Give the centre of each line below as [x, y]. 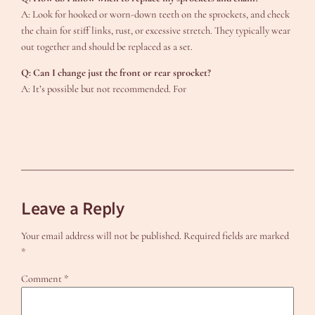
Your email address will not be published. [102, 236]
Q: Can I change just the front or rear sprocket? [116, 73]
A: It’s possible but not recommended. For [104, 89]
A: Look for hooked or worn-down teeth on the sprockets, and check [156, 14]
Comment [43, 278]
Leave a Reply [73, 208]
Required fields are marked [237, 236]
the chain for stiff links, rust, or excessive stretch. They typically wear [156, 30]
